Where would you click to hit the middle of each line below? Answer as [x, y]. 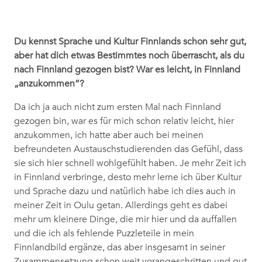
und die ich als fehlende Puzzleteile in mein [104, 234]
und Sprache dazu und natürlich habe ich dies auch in [125, 192]
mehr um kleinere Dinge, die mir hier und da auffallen [125, 220]
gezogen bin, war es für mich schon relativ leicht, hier [124, 121]
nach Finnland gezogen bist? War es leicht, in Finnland [127, 70]
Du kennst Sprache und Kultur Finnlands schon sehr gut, [130, 42]
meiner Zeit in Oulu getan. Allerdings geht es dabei [121, 206]
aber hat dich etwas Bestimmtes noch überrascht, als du [129, 56]
